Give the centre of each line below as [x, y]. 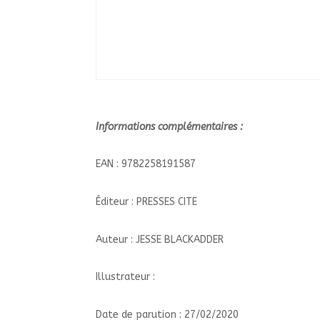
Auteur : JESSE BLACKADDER [160, 239]
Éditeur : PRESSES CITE [147, 201]
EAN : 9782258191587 [146, 164]
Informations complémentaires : [171, 126]
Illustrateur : [126, 277]
